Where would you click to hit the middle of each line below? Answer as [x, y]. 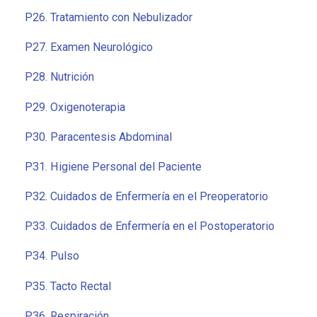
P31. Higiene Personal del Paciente [113, 166]
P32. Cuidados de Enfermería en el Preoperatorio [146, 197]
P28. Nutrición [59, 77]
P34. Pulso [52, 256]
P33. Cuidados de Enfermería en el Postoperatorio [150, 226]
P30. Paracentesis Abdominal [98, 137]
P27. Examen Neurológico [89, 47]
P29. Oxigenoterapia [75, 107]
